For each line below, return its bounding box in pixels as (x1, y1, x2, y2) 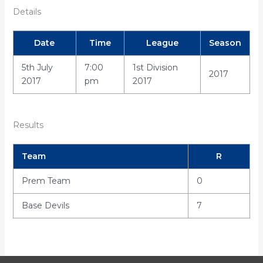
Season (208, 38, 241, 48)
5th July (21, 62, 53, 73)
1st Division (132, 62, 178, 73)
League (146, 38, 178, 48)
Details (12, 6, 41, 17)
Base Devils (21, 200, 69, 211)
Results (12, 120, 43, 130)
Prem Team (21, 176, 70, 186)
